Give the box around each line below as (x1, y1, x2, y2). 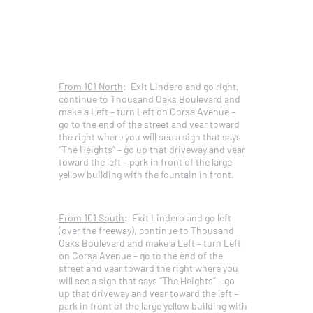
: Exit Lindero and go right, (123, 80, 239, 93)
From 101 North (59, 80, 123, 93)
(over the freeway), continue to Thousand (59, 224, 234, 237)
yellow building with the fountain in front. (59, 168, 234, 181)
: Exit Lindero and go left (124, 211, 231, 224)
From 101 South (59, 211, 124, 224)
